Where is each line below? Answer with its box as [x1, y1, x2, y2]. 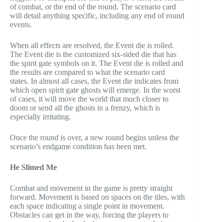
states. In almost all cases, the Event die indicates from [10, 77, 178, 86]
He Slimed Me [10, 163, 57, 172]
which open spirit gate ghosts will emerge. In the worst [10, 86, 180, 95]
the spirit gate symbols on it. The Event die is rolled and [10, 59, 183, 68]
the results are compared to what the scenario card [10, 68, 165, 77]
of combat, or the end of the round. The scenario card [10, 2, 176, 11]
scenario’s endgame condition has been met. [10, 142, 147, 151]
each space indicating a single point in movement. [10, 202, 165, 211]
